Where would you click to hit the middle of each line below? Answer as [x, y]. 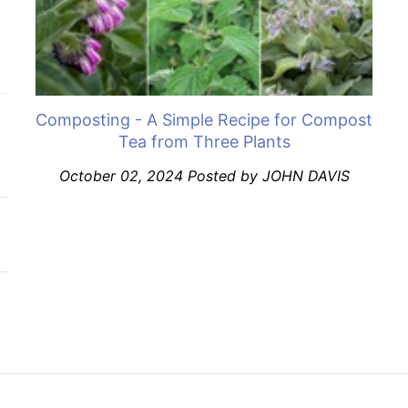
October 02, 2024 [121, 176]
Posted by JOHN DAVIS [266, 176]
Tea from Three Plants [204, 142]
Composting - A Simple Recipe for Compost [204, 120]
